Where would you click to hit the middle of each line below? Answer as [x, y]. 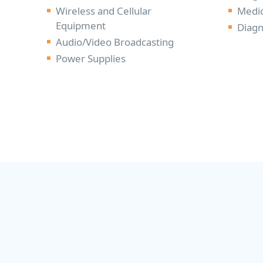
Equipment [81, 26]
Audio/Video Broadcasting [115, 42]
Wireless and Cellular [104, 11]
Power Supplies [91, 59]
